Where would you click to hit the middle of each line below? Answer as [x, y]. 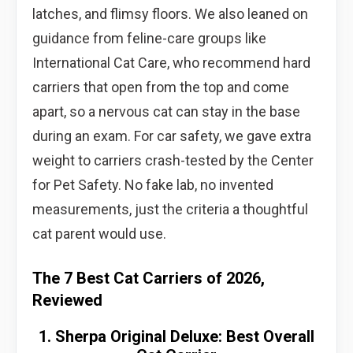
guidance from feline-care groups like [149, 38]
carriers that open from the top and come [161, 87]
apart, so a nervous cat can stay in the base [166, 111]
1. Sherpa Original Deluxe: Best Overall [176, 336]
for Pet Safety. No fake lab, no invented [153, 184]
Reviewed [67, 300]
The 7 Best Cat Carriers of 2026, [149, 278]
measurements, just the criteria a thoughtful [170, 209]
